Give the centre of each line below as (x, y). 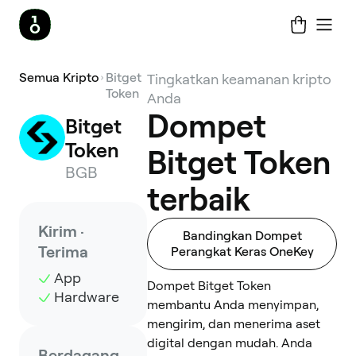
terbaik (199, 199)
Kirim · (61, 231)
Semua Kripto (59, 77)
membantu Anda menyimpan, (233, 305)
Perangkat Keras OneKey (242, 252)
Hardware (87, 297)
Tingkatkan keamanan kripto (239, 79)
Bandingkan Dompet (242, 236)
